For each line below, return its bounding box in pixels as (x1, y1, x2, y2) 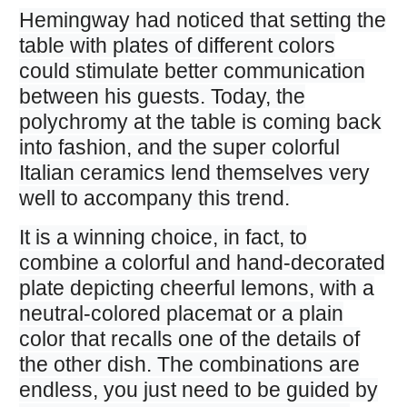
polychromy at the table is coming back (18, 110, 382, 134)
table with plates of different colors (18, 34, 335, 58)
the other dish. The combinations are (18, 352, 360, 377)
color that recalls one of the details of (18, 327, 360, 352)
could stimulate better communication (18, 59, 365, 84)
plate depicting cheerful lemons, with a (18, 276, 374, 301)
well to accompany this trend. (18, 186, 290, 211)
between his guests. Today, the (18, 84, 305, 109)
